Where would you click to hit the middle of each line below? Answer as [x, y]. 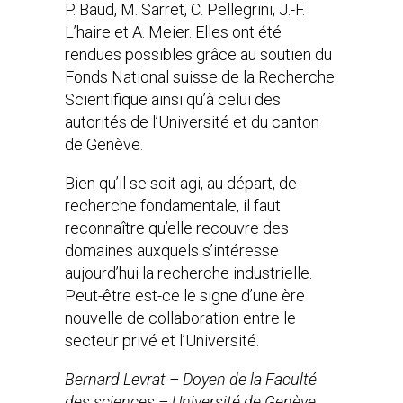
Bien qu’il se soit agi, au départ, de [181, 183]
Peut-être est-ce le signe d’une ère [185, 296]
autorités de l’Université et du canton [192, 122]
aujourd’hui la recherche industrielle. [188, 273]
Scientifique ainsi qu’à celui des [173, 99]
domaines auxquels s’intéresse [172, 251]
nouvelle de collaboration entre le [180, 318]
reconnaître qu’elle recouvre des [177, 228]
